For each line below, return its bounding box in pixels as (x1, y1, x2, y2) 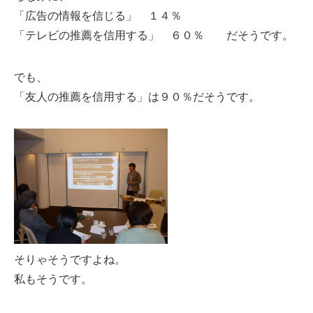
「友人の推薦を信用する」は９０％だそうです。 (14, 88, 260, 104)
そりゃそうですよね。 (14, 251, 126, 267)
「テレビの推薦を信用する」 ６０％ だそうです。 (14, 27, 293, 43)
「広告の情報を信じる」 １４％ (14, 7, 182, 23)
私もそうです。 (14, 270, 92, 286)
